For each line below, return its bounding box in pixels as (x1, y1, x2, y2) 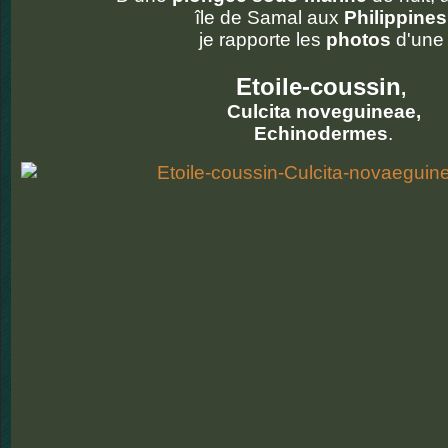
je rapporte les (198, 29, 326, 50)
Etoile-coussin (236, 73, 401, 100)
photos (325, 29, 391, 50)
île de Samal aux (190, 7, 344, 28)
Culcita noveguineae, (221, 101, 421, 122)
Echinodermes (249, 123, 388, 144)
